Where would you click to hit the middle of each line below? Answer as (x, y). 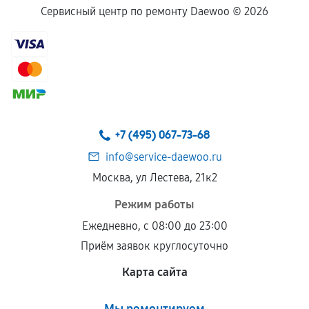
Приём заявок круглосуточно (154, 246)
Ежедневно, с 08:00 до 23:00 (154, 226)
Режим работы (154, 205)
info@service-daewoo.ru (163, 157)
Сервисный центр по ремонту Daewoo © (142, 12)
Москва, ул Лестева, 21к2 (154, 178)
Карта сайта (154, 272)
